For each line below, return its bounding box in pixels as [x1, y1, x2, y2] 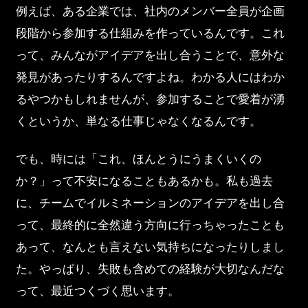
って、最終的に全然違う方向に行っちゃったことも [15, 218, 285, 232]
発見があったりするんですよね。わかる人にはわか [15, 70, 285, 85]
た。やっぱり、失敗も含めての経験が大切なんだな [15, 262, 285, 276]
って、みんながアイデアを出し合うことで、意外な [15, 48, 285, 63]
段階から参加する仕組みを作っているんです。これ [15, 26, 285, 41]
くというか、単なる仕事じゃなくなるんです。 [15, 114, 261, 129]
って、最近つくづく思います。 [15, 284, 179, 298]
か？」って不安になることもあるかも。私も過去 [15, 174, 273, 188]
